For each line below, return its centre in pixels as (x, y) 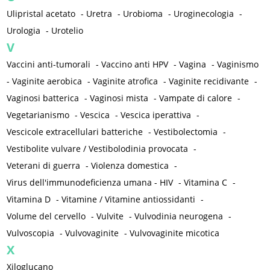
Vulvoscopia (31, 233)
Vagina (193, 64)
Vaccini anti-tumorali (49, 64)
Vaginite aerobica (47, 81)
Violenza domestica (130, 166)
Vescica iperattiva (156, 115)
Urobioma (143, 14)
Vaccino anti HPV (135, 64)
